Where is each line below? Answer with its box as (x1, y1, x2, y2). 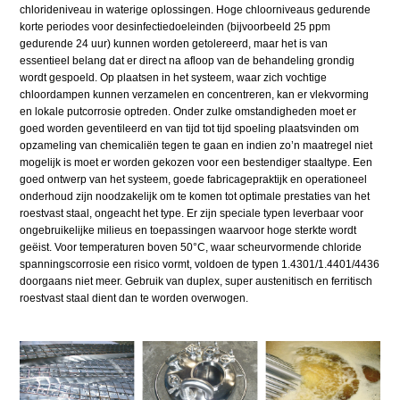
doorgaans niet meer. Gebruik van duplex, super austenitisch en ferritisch (20, 274, 373, 287)
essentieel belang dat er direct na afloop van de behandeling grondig (20, 54, 355, 67)
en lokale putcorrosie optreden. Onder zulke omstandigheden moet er (20, 104, 357, 118)
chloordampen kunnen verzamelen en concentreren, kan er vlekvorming (20, 87, 370, 101)
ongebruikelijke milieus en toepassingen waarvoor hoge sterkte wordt (20, 223, 357, 237)
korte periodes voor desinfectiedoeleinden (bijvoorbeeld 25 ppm (20, 20, 331, 33)
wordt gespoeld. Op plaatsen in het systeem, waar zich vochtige (20, 71, 328, 84)
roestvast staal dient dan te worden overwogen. (20, 291, 249, 304)
